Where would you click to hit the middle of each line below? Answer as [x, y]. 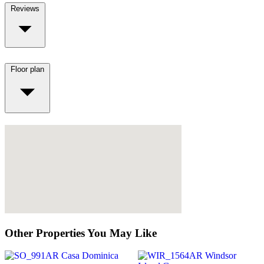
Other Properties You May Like [81, 233]
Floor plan [27, 69]
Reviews [25, 9]
